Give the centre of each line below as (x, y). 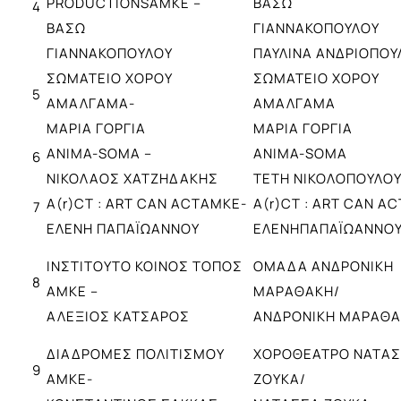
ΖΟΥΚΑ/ (280, 379)
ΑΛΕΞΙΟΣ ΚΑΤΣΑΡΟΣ (118, 316)
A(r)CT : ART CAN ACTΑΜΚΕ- (147, 203)
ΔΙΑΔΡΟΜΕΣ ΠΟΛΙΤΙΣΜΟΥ (136, 354)
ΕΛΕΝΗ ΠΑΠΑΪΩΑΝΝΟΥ (123, 228)
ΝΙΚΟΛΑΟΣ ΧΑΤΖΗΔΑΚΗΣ (132, 178)
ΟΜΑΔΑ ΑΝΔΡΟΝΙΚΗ (324, 266)
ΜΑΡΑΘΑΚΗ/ (297, 291)
